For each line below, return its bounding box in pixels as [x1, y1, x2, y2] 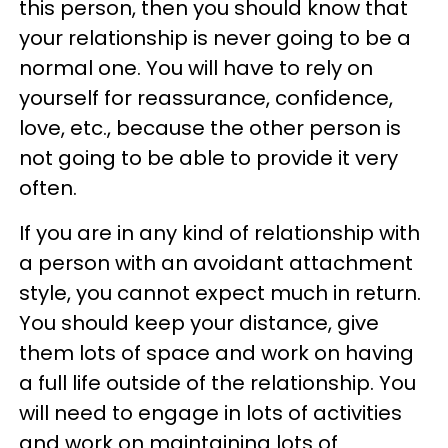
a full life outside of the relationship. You [19, 369, 416, 397]
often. [19, 174, 77, 202]
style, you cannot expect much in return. [19, 279, 421, 307]
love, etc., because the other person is [19, 114, 401, 142]
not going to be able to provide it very [19, 144, 398, 172]
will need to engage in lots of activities [19, 399, 402, 427]
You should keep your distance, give [19, 309, 379, 337]
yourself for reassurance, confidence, [19, 84, 393, 112]
